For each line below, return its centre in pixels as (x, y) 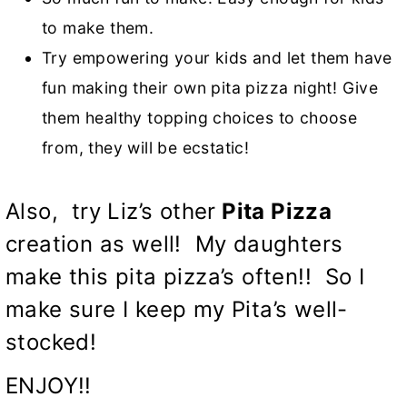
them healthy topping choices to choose (200, 118)
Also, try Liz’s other (111, 212)
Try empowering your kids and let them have (217, 58)
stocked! (51, 342)
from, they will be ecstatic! (146, 148)
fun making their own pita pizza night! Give (210, 88)
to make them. (98, 28)
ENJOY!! (49, 386)
